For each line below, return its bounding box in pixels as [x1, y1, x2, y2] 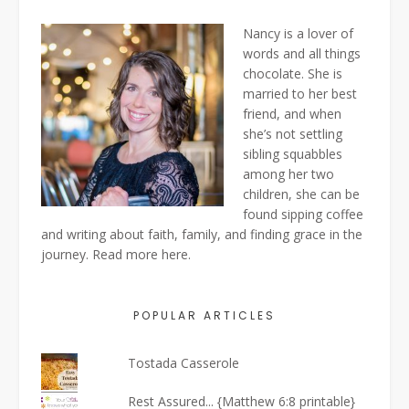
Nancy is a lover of [243, 24, 353, 42]
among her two [243, 164, 334, 183]
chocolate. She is [243, 64, 342, 82]
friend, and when [243, 104, 341, 122]
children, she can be [243, 184, 360, 203]
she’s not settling [243, 124, 342, 142]
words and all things [243, 44, 361, 62]
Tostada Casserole [128, 353, 240, 372]
